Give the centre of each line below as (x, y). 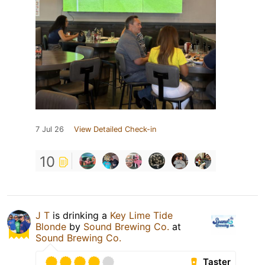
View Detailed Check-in (115, 129)
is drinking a (80, 215)
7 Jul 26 (50, 129)
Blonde (51, 226)
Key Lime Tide (141, 215)
